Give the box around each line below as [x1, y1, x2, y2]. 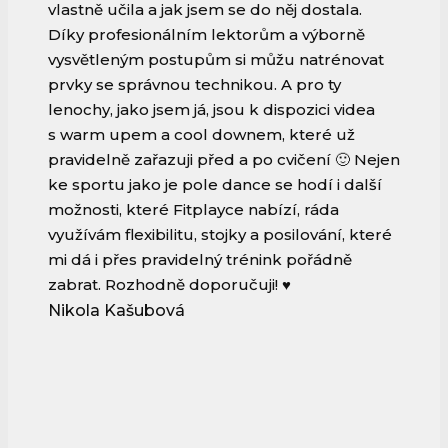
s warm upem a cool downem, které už [48, 125, 355, 145]
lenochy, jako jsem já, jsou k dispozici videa [48, 100, 375, 120]
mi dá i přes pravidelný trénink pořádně [48, 250, 352, 270]
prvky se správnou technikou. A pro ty [48, 75, 341, 95]
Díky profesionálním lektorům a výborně [48, 25, 365, 45]
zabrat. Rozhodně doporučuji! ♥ [48, 275, 291, 295]
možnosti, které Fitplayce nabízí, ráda [48, 200, 339, 220]
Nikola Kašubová [48, 301, 185, 321]
